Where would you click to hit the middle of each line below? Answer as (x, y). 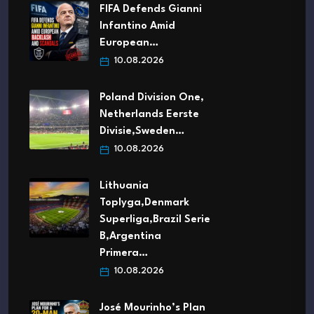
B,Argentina (130, 236)
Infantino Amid (137, 26)
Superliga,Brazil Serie (155, 219)
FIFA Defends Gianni (151, 9)
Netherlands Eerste (149, 114)
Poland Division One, (152, 97)
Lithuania (124, 186)
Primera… (124, 253)
